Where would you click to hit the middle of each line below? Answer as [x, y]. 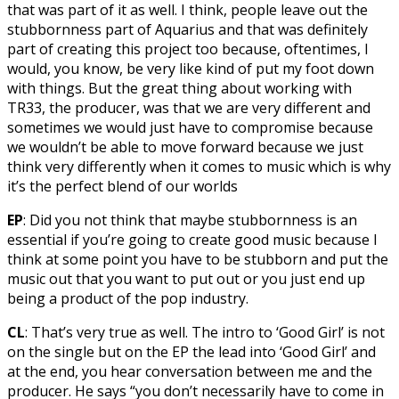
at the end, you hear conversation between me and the [190, 371]
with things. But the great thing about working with [179, 88]
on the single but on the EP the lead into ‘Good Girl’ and [191, 351]
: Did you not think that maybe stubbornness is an [190, 220]
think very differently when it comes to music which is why [199, 166]
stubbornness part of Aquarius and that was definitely [187, 29]
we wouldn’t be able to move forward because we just [185, 147]
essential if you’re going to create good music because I [192, 239]
